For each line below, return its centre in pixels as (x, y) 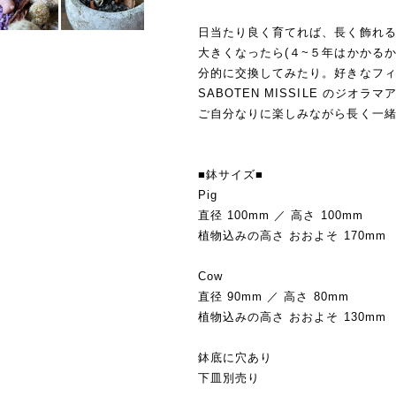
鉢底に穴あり (236, 357)
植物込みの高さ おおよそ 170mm (292, 235)
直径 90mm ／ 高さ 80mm (274, 296)
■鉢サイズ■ (231, 174)
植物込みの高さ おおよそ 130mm (292, 316)
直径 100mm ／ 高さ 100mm (281, 215)
